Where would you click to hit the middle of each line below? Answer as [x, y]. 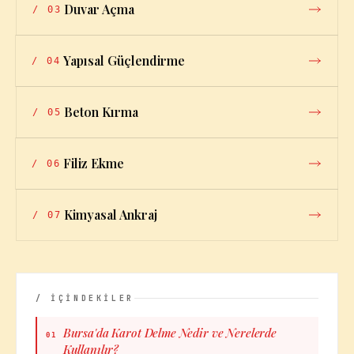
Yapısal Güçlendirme [124, 60]
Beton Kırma [101, 112]
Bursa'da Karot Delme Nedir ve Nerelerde [169, 333]
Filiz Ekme [94, 163]
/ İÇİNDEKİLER [85, 298]
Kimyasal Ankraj [111, 215]
